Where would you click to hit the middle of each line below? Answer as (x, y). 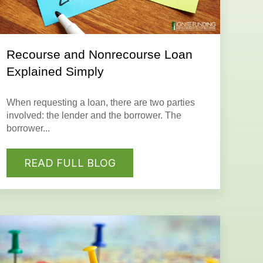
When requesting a (47, 103)
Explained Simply (55, 72)
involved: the (34, 116)
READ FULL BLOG (70, 163)
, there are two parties (151, 103)
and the (106, 116)
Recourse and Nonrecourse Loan (100, 55)
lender (75, 116)
